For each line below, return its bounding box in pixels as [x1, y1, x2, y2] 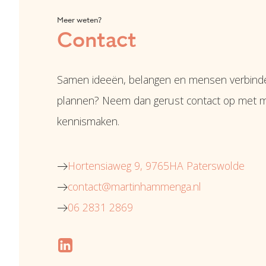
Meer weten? [57, 14, 102, 26]
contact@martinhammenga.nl [68, 179, 201, 194]
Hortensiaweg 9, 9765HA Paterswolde [68, 159, 245, 173]
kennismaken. [57, 114, 119, 129]
